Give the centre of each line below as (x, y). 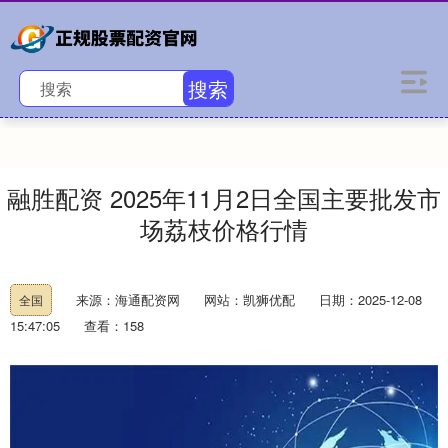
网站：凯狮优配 (249, 299)
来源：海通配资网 (130, 299)
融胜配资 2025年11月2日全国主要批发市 (224, 198)
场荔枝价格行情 (224, 229)
